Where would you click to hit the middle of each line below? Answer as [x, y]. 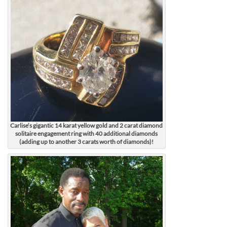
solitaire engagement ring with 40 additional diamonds [87, 133]
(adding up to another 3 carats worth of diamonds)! [87, 141]
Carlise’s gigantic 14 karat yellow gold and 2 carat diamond [87, 125]
